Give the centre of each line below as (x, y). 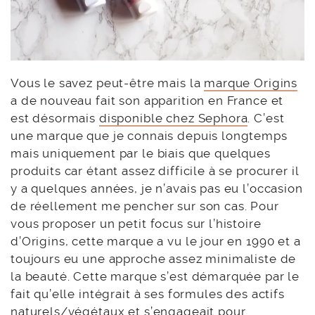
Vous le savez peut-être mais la (108, 83)
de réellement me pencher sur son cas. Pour (145, 206)
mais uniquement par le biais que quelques (141, 153)
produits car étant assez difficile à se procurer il (155, 171)
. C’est (266, 118)
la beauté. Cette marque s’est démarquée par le (155, 276)
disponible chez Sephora (173, 118)
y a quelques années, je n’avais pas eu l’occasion (157, 188)
